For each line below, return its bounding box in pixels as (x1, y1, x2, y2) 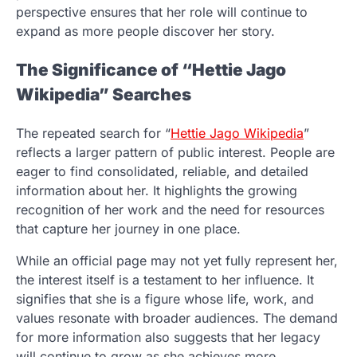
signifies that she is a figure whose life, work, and (16, 290, 314, 307)
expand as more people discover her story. (16, 23, 275, 40)
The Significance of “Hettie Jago (16, 60, 286, 80)
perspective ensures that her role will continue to (16, 4, 308, 21)
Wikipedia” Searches (16, 84, 191, 105)
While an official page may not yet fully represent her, (16, 252, 338, 269)
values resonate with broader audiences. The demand (16, 309, 338, 326)
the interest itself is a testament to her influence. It (16, 271, 314, 288)
